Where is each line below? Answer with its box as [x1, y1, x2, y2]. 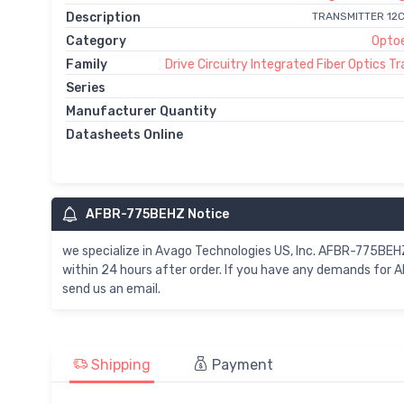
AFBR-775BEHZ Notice [86, 206, 229, 222]
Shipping [87, 356, 151, 374]
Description [66, 9, 141, 25]
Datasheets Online [66, 126, 183, 142]
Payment [208, 356, 273, 374]
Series [66, 79, 106, 96]
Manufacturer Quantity [66, 103, 216, 119]
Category [66, 32, 126, 49]
